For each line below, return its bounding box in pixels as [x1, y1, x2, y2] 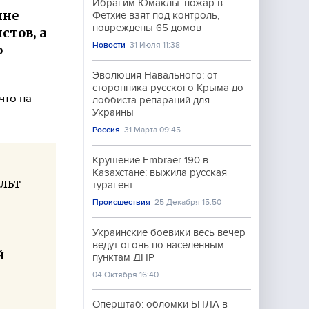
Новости [92, 40, 126, 50]
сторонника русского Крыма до [92, 82, 243, 93]
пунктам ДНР [92, 252, 154, 263]
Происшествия [92, 197, 150, 207]
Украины [92, 107, 134, 118]
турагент [92, 179, 133, 190]
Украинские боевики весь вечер [92, 227, 246, 238]
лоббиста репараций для [92, 94, 210, 106]
